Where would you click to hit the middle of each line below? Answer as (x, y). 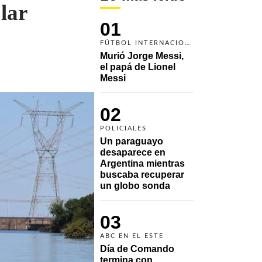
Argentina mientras (142, 163)
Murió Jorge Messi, (142, 56)
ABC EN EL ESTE (132, 236)
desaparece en (133, 152)
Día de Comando (137, 249)
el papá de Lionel (138, 67)
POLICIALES (123, 128)
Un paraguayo (132, 141)
